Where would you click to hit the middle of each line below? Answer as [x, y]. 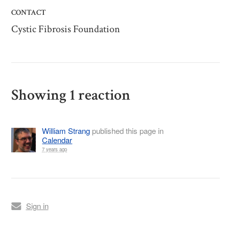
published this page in [127, 130]
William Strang [66, 130]
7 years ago [55, 149]
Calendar [57, 140]
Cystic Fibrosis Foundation [66, 29]
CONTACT [29, 13]
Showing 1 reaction [71, 96]
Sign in [37, 206]
